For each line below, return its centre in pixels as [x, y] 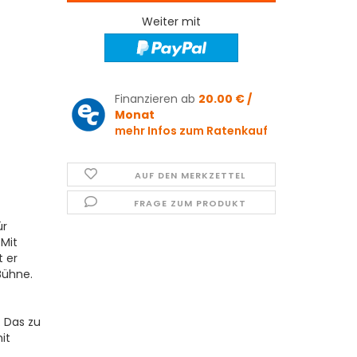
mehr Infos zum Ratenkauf [191, 131]
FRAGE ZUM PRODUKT [190, 204]
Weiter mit [171, 22]
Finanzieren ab [156, 99]
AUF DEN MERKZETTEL [190, 176]
